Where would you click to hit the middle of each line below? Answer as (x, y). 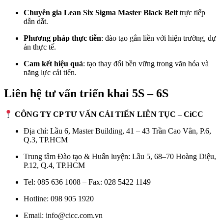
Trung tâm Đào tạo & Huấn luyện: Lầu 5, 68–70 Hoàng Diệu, (120, 157)
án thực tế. (40, 47)
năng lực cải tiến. (50, 72)
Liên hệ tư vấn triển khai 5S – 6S (86, 93)
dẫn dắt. (36, 21)
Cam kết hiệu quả (53, 63)
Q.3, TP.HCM (46, 140)
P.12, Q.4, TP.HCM (54, 165)
